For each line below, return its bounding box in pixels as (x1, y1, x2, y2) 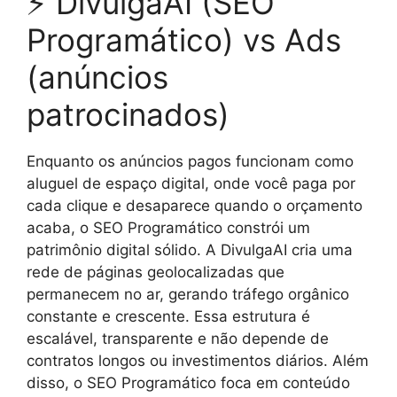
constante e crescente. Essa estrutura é (27, 307, 310, 325)
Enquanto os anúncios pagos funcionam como (27, 152, 354, 170)
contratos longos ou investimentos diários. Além (27, 352, 369, 370)
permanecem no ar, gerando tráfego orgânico (27, 285, 349, 303)
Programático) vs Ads (27, 21, 341, 58)
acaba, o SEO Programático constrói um (27, 219, 310, 237)
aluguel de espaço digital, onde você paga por (27, 175, 355, 192)
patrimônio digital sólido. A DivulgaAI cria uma (27, 241, 353, 259)
